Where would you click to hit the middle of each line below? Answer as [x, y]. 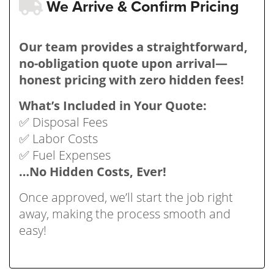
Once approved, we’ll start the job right [126, 197]
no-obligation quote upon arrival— [123, 63]
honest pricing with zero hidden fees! [131, 80]
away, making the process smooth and [125, 213]
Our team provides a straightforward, [133, 46]
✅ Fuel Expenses [65, 155]
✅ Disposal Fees [63, 122]
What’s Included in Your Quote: [113, 105]
